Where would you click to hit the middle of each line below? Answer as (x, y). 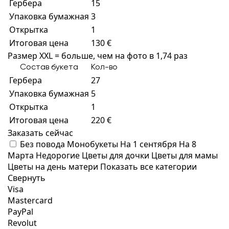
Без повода (43, 144)
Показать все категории (148, 167)
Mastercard (30, 200)
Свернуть (27, 178)
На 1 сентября (150, 144)
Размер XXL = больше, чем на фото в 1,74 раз (98, 56)
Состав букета (49, 67)
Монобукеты (94, 144)
